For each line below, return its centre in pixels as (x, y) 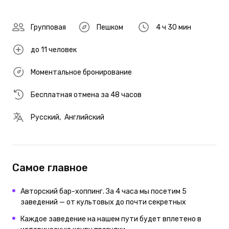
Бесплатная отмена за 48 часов (86, 95)
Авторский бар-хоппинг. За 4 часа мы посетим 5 (104, 191)
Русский (45, 117)
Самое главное (50, 168)
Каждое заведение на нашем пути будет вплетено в (111, 219)
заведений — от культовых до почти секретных (103, 202)
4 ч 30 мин (173, 27)
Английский (84, 117)
